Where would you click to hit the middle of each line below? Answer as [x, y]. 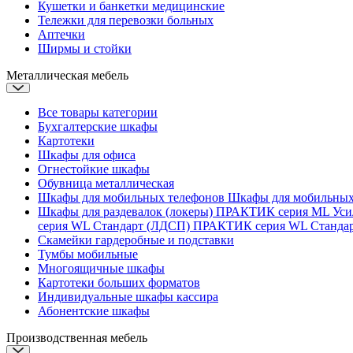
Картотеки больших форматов [119, 282]
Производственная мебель [77, 337]
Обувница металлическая [106, 183]
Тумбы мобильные [88, 254]
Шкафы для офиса [87, 154]
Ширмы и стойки [85, 48]
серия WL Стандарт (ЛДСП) [115, 225]
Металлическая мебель [67, 75]
